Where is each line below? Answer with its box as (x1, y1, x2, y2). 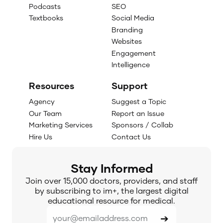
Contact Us (111, 132, 151, 141)
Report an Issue (111, 109, 164, 117)
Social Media (111, 13, 154, 22)
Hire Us (28, 132, 52, 141)
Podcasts (28, 1, 61, 10)
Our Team (28, 109, 62, 117)
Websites (111, 37, 142, 46)
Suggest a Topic (111, 97, 166, 106)
